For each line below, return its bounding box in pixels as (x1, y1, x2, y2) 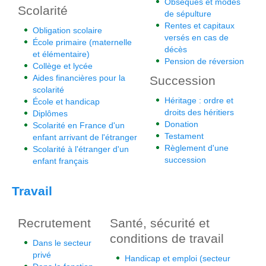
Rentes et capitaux (164, 21, 235, 30)
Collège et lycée (33, 61, 93, 71)
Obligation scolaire (33, 26, 102, 35)
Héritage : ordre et (164, 96, 233, 105)
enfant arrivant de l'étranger (33, 132, 137, 142)
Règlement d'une (164, 143, 229, 153)
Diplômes (33, 109, 68, 118)
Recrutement (18, 216, 91, 230)
